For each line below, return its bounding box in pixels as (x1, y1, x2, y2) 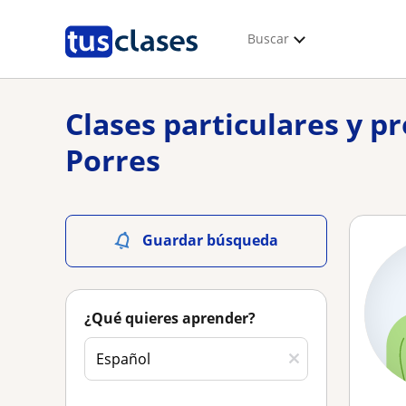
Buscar (247, 30, 289, 47)
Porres (65, 140, 160, 179)
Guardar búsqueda (142, 230, 278, 250)
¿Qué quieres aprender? (84, 308, 256, 328)
